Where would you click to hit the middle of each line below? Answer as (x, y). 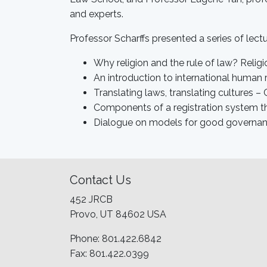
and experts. (97, 14)
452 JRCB (91, 200)
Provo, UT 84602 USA (118, 215)
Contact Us (100, 180)
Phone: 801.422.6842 (116, 239)
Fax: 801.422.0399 (109, 254)
